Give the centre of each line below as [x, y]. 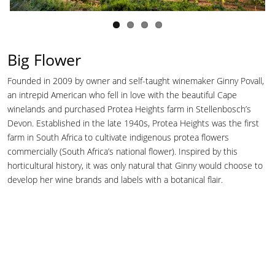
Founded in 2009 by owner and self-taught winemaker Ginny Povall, [136, 80]
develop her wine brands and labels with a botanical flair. [115, 179]
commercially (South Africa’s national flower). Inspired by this [122, 151]
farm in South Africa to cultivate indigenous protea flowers [118, 137]
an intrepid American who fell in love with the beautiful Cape [122, 95]
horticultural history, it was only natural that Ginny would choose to [135, 165]
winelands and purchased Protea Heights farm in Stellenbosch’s [129, 109]
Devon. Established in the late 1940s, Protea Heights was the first [133, 123]
